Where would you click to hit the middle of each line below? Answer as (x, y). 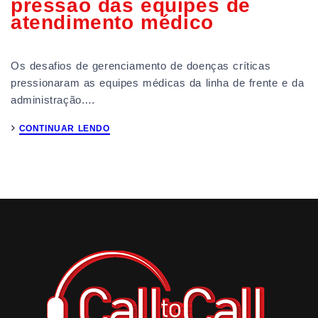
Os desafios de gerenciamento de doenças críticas (141, 66)
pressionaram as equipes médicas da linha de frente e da (158, 83)
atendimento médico (112, 22)
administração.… (53, 100)
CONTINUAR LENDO (64, 129)
